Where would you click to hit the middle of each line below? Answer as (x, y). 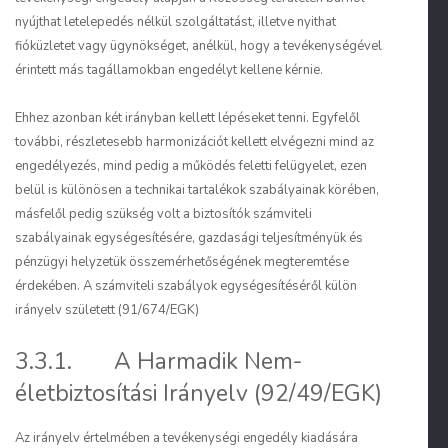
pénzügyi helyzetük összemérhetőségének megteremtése (182, 262)
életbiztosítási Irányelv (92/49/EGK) (198, 393)
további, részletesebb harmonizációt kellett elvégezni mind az (194, 142)
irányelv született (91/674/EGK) (107, 310)
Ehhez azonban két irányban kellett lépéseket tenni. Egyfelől (187, 118)
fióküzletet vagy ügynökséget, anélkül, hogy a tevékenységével (198, 46)
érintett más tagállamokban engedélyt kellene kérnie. (169, 70)
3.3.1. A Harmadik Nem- (159, 361)
